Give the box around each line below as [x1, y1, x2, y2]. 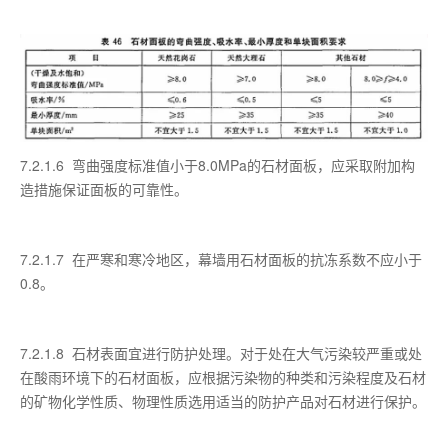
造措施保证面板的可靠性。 [20, 179, 188, 200]
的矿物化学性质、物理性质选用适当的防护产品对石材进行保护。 [20, 391, 426, 412]
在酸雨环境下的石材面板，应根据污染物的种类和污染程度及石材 [20, 367, 426, 388]
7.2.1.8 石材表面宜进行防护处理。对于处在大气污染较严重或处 [20, 343, 422, 364]
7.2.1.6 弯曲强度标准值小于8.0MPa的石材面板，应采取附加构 [20, 155, 415, 176]
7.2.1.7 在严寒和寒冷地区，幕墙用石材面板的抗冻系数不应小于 [20, 249, 422, 270]
